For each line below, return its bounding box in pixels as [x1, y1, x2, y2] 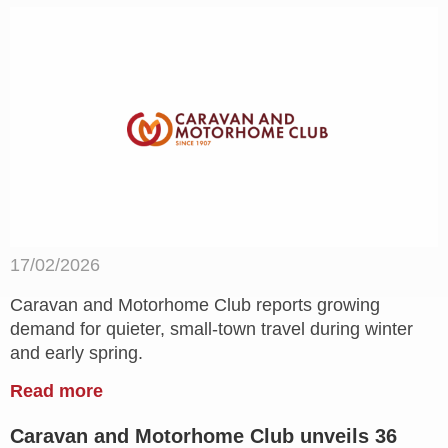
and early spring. [10, 343, 143, 364]
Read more [10, 381, 103, 402]
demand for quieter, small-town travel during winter [10, 319, 413, 340]
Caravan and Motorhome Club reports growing [10, 295, 380, 316]
